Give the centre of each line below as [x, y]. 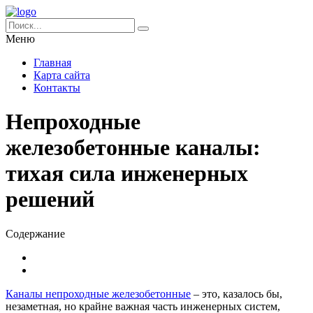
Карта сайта [62, 75]
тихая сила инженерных [127, 174]
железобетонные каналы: [133, 148]
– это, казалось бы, [236, 293]
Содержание [35, 233]
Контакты [57, 88]
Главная [52, 63]
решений [50, 199]
